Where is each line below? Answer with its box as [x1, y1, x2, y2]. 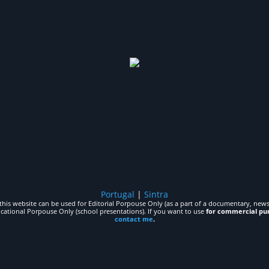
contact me [114, 214, 153, 224]
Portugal [101, 189, 134, 201]
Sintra [144, 189, 168, 201]
